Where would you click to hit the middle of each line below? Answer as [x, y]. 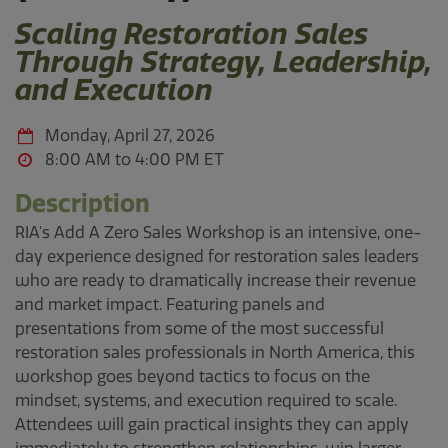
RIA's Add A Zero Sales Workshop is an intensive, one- [218, 232]
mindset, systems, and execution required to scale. [206, 400]
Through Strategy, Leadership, [223, 62]
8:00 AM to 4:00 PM [122, 159]
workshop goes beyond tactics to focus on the [192, 376]
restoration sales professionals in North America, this [215, 352]
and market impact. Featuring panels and [170, 304]
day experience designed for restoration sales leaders [217, 256]
